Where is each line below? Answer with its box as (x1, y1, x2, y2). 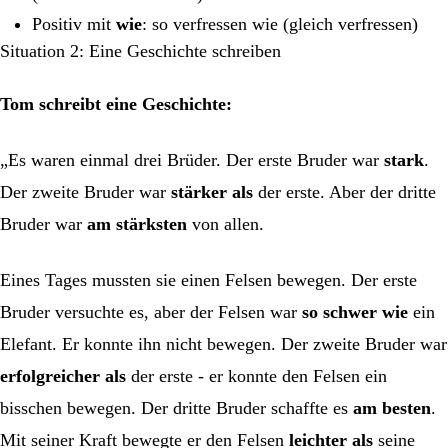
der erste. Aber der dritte (253, 181, 436, 202)
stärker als (171, 181, 253, 202)
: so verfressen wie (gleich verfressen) (142, 13, 418, 34)
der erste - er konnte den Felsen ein (126, 365, 387, 386)
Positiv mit (32, 13, 116, 34)
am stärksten (87, 213, 187, 234)
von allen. (187, 213, 264, 234)
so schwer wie (302, 301, 408, 322)
